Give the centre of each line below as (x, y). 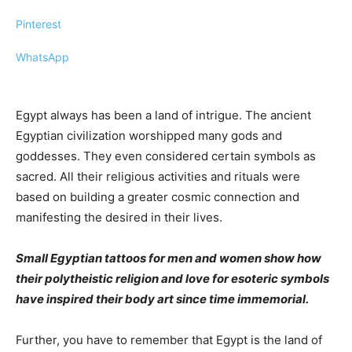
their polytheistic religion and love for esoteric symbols (172, 279)
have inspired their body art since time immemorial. (163, 299)
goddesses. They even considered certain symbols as (166, 156)
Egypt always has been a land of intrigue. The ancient (163, 115)
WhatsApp (42, 57)
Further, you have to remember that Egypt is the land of (169, 340)
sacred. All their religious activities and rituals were (158, 176)
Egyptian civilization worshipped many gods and (149, 136)
